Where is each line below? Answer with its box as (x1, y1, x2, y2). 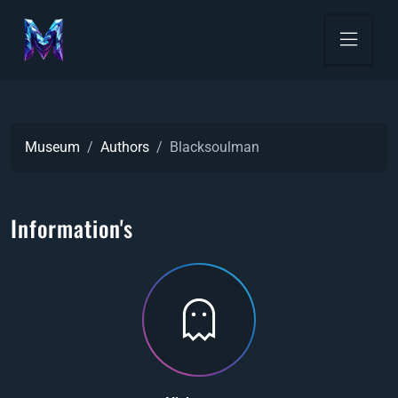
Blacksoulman (170, 139, 259, 155)
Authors (100, 139, 149, 155)
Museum (25, 139, 80, 155)
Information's (11, 211, 133, 244)
